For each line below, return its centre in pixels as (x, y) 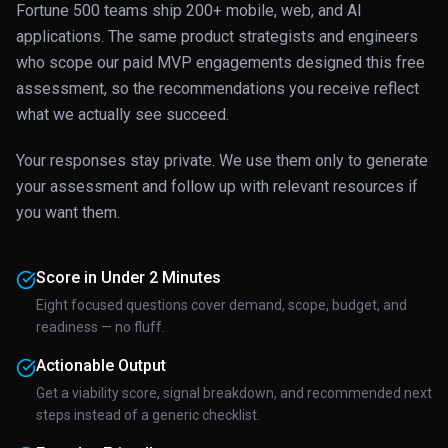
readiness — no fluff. (100, 327)
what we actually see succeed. (122, 114)
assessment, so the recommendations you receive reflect (217, 88)
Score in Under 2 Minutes (128, 277)
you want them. (68, 212)
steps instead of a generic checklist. (148, 415)
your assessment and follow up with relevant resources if (217, 186)
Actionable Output (101, 365)
